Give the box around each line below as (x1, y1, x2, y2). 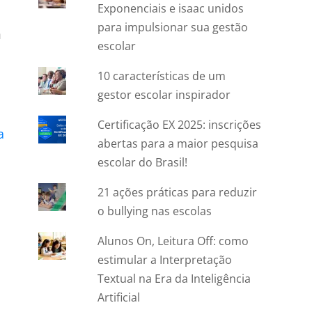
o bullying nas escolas (97, 203, 212, 219)
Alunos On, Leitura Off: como (97, 233, 249, 249)
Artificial (97, 290, 141, 306)
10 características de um (97, 68, 226, 84)
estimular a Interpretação (97, 252, 233, 268)
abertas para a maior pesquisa (97, 136, 259, 152)
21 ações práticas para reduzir (97, 185, 258, 201)
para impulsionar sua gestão (97, 19, 249, 36)
